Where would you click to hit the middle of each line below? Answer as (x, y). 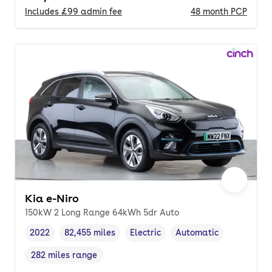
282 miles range (64, 255)
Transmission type (213, 239)
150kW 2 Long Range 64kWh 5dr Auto (102, 213)
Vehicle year (56, 239)
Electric (145, 233)
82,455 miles (90, 233)
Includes (43, 12)
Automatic (197, 233)
